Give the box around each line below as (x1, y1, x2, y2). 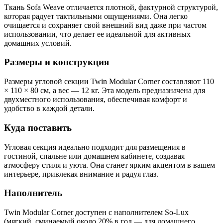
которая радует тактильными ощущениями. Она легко (4, 11, 188, 20)
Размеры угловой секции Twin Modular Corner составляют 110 (4, 77, 214, 86)
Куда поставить (4, 122, 72, 133)
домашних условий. (4, 38, 72, 47)
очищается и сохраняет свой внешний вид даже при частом (4, 20, 207, 29)
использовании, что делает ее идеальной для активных (4, 29, 191, 38)
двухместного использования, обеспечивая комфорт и (4, 95, 187, 104)
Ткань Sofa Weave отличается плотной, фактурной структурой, (4, 2, 218, 11)
